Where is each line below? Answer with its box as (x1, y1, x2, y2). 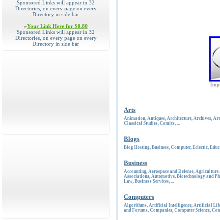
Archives (193, 116, 211, 121)
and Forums (124, 208, 148, 213)
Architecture (167, 116, 192, 121)
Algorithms (124, 203, 147, 208)
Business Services (135, 179, 169, 184)
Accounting (124, 169, 146, 174)
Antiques (147, 116, 165, 121)
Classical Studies (124, 121, 158, 126)
